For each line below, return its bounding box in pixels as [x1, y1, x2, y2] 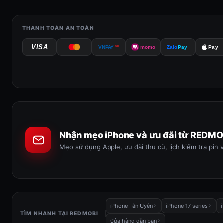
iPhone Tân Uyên [110, 202, 153, 210]
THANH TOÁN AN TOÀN [22, 25, 94, 32]
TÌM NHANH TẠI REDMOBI [20, 210, 99, 217]
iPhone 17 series [166, 202, 208, 210]
